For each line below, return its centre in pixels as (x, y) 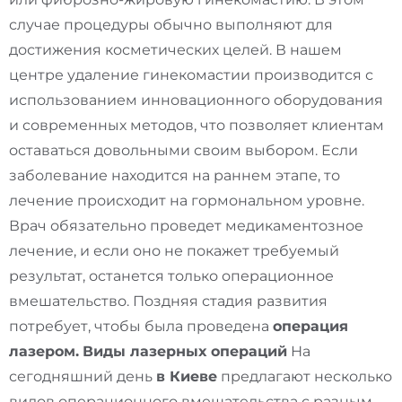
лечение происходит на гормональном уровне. (187, 201)
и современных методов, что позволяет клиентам (197, 126)
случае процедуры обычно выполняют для (171, 25)
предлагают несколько (305, 377)
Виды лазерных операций (185, 352)
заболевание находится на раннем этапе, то (175, 176)
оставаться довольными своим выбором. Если (184, 151)
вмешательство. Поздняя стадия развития (168, 301)
